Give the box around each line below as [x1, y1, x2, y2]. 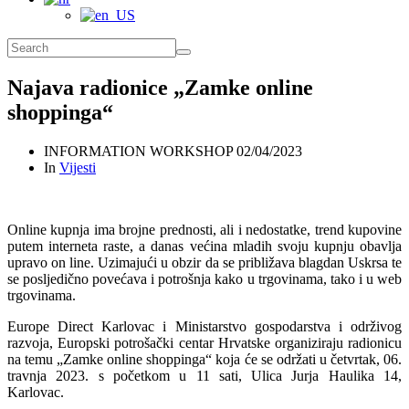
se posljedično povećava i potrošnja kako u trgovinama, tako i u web [7, 270, 402, 287]
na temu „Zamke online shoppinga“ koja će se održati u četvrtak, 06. [7, 351, 402, 367]
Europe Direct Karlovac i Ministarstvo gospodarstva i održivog [7, 318, 402, 334]
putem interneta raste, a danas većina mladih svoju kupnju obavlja [7, 237, 402, 254]
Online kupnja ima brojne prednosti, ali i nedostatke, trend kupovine [7, 221, 402, 237]
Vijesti [59, 159, 96, 175]
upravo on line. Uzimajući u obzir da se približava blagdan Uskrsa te [7, 254, 402, 270]
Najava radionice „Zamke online [7, 75, 313, 100]
